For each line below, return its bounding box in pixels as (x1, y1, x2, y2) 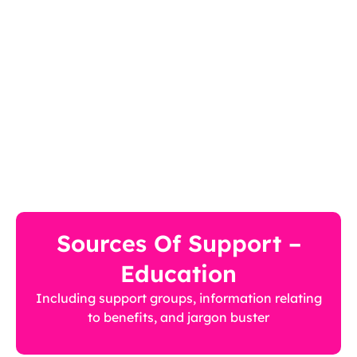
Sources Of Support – (56, 229, 301, 258)
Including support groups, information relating (35, 290, 322, 307)
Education (120, 259, 237, 288)
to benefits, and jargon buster (88, 309, 269, 326)
